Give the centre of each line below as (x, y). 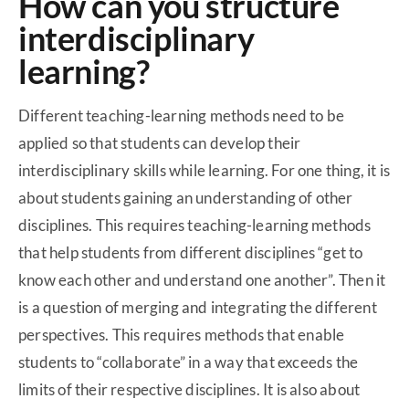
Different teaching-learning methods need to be (182, 116)
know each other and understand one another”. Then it (202, 280)
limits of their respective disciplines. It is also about (189, 390)
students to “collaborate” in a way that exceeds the (189, 362)
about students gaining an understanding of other (186, 198)
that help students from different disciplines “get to (191, 253)
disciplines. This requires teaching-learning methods (195, 225)
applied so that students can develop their (160, 143)
